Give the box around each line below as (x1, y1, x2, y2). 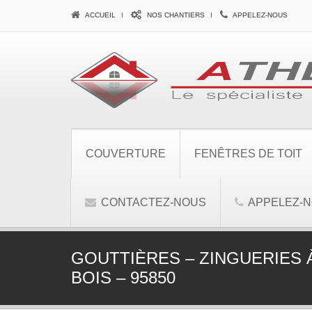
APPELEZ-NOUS (231, 11, 288, 19)
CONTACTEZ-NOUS (98, 196, 206, 208)
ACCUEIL (84, 11, 116, 19)
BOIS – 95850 (71, 267, 175, 287)
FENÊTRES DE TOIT (194, 147, 302, 159)
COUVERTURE (86, 147, 166, 159)
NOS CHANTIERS (145, 11, 205, 19)
